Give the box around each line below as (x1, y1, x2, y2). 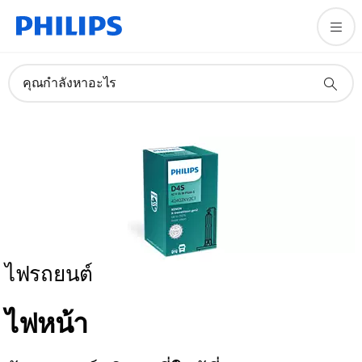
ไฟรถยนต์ (5, 262, 93, 286)
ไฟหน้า (5, 308, 88, 339)
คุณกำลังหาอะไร (23, 76, 117, 90)
